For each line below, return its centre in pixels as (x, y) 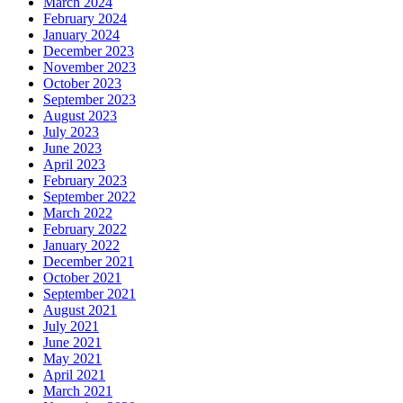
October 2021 (82, 277)
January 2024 (81, 34)
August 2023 (80, 115)
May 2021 (72, 358)
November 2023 (90, 67)
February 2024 (85, 18)
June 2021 (72, 342)
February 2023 (85, 180)
